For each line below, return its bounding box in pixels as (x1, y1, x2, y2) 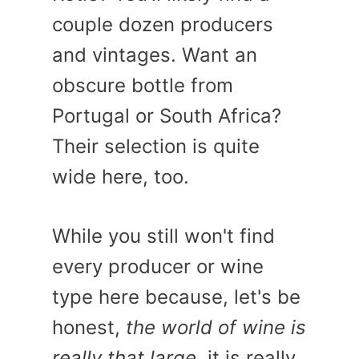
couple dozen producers (52, 12, 273, 36)
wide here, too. (52, 164, 189, 188)
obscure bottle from (52, 73, 233, 97)
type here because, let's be (52, 284, 301, 309)
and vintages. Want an (52, 42, 257, 67)
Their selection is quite (52, 134, 260, 158)
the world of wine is (126, 315, 306, 339)
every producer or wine (52, 254, 264, 278)
